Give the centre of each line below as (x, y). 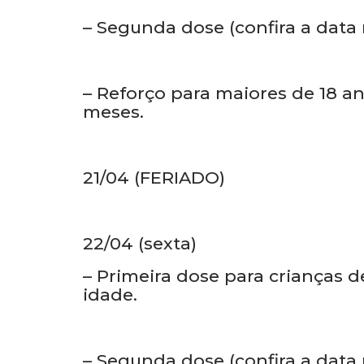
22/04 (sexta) (140, 317)
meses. (116, 186)
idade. (113, 36)
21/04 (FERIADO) (154, 252)
